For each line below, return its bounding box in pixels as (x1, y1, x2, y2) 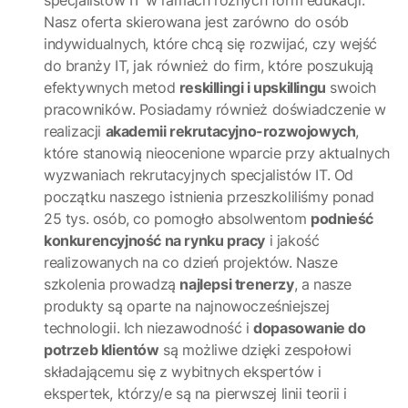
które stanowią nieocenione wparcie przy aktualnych (44, 144, 391, 162)
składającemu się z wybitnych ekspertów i (44, 362, 322, 381)
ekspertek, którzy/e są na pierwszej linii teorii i (44, 384, 348, 403)
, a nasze (293, 275, 352, 293)
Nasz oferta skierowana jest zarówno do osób (44, 13, 349, 31)
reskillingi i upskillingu (178, 78, 326, 97)
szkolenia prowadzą (44, 275, 180, 293)
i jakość (265, 231, 320, 250)
